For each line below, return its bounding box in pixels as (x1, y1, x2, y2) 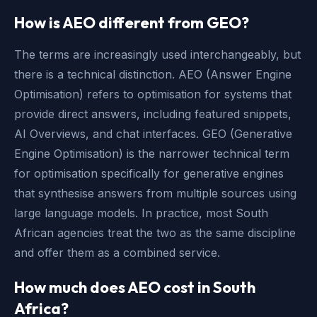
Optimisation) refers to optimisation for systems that (14, 86, 292, 101)
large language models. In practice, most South (14, 205, 268, 220)
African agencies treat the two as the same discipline (14, 225, 296, 240)
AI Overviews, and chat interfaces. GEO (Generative (14, 126, 292, 141)
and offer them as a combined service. (14, 245, 220, 260)
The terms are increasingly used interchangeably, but (14, 47, 301, 62)
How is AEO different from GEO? (14, 12, 249, 33)
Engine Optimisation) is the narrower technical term (14, 146, 289, 161)
